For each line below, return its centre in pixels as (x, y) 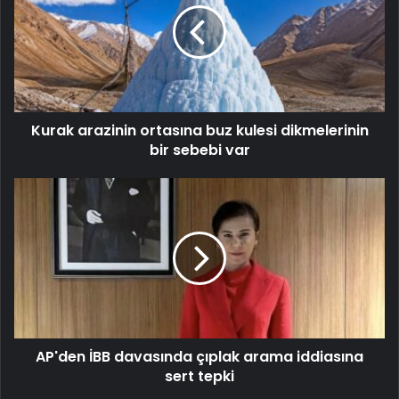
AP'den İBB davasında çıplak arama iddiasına (199, 357)
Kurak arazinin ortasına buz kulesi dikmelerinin (199, 131)
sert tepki (199, 377)
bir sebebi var (199, 151)
